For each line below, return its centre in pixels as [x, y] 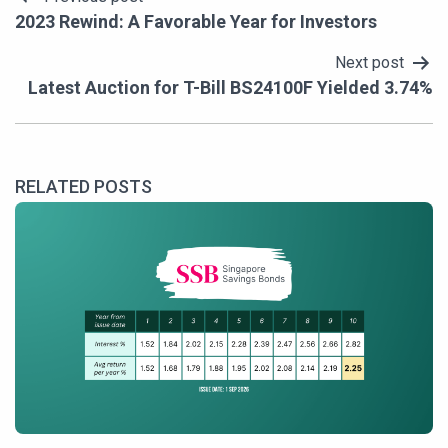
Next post [369, 63]
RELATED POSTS [83, 187]
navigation [83, 41]
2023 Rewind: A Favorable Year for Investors [196, 22]
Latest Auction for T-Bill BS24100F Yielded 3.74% [230, 88]
